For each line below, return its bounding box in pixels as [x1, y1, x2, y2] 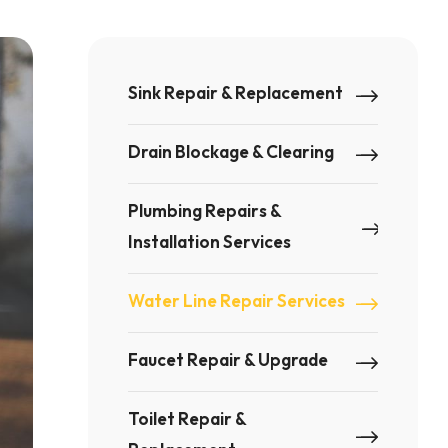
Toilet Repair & [128, 408, 247, 429]
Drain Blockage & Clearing [128, 141, 335, 162]
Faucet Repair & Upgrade [128, 349, 329, 370]
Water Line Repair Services [128, 290, 346, 311]
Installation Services [128, 231, 292, 252]
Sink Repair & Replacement [128, 82, 344, 103]
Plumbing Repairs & [128, 200, 282, 221]
